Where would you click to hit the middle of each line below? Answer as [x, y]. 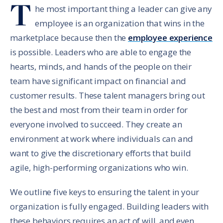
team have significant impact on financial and [98, 81]
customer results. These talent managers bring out [108, 95]
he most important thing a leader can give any [123, 8]
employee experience [170, 37]
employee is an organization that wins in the [120, 23]
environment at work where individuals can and [102, 138]
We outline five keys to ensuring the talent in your [105, 192]
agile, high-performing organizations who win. [101, 167]
